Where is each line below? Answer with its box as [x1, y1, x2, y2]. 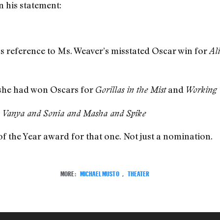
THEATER [127, 167, 149, 178]
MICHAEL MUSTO [80, 167, 119, 178]
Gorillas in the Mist [95, 84, 166, 95]
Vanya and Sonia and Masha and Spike [2, 108, 146, 118]
